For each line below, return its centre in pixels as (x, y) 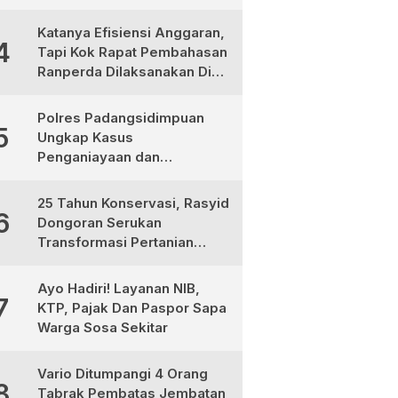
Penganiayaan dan (98, 157)
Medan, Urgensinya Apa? (122, 91)
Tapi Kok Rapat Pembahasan (132, 52)
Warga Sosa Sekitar (102, 327)
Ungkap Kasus (85, 137)
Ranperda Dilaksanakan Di (124, 72)
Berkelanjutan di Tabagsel (124, 262)
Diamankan (74, 196)
